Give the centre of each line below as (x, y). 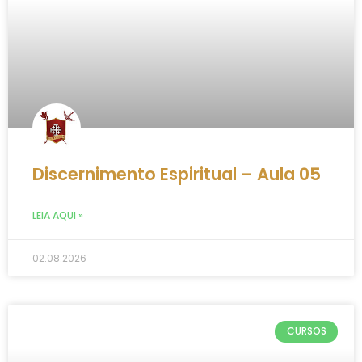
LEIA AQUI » (58, 216)
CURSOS (306, 331)
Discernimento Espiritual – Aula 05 (177, 175)
